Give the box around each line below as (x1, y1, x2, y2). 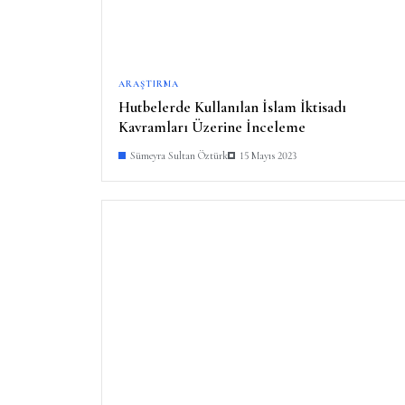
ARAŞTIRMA (118, 78, 179, 89)
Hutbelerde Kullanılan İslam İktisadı (118, 97, 346, 117)
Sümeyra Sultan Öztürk (130, 148, 228, 162)
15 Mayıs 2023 (240, 148, 297, 162)
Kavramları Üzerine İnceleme (118, 117, 306, 137)
